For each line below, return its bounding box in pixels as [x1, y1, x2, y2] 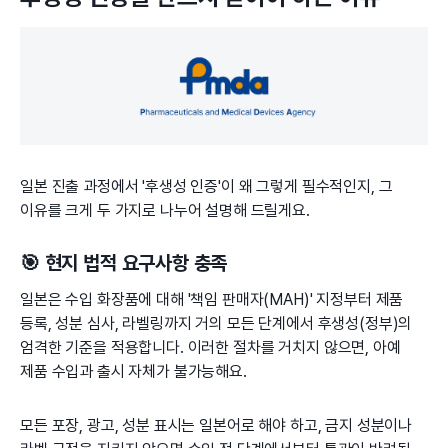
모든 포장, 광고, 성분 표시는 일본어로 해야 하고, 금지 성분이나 [20, 416, 413, 436]
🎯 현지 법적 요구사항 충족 [20, 251, 228, 276]
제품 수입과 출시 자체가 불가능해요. [20, 362, 247, 382]
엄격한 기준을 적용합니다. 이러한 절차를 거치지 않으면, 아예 [20, 338, 401, 358]
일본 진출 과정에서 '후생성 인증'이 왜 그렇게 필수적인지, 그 [20, 177, 393, 197]
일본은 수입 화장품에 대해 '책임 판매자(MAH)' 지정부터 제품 [20, 290, 404, 310]
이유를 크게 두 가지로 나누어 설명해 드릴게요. [20, 201, 310, 221]
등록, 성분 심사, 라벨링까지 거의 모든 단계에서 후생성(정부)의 [20, 314, 413, 334]
